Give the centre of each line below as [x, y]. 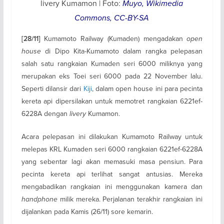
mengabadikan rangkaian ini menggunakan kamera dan [112, 186]
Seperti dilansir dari [52, 88]
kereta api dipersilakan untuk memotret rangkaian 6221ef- [112, 101]
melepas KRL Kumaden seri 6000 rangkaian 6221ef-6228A [112, 149]
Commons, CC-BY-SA [112, 17]
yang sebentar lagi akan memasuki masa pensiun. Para [112, 161]
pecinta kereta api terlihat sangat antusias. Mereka [112, 174]
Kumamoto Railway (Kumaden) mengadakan [113, 38]
